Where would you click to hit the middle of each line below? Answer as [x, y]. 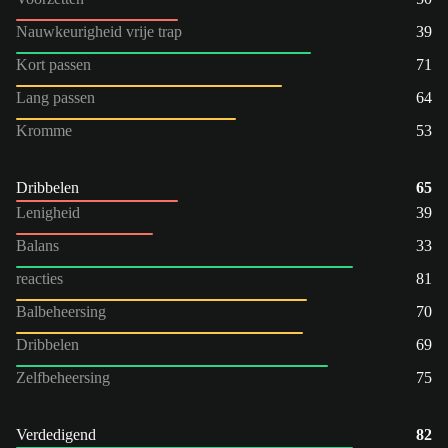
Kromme [44, 130]
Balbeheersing [61, 311]
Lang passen [55, 97]
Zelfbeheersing [63, 377]
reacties [39, 278]
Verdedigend [56, 434]
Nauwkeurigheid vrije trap [99, 31]
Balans [37, 245]
